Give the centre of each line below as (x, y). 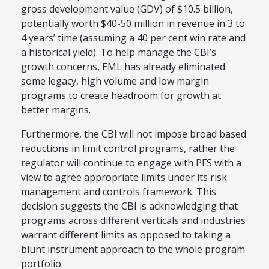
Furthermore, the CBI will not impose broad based (134, 134)
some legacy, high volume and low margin (115, 81)
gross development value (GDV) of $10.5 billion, (127, 9)
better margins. (56, 110)
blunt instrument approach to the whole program (133, 249)
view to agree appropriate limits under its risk (124, 177)
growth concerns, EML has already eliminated (123, 67)
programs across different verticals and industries (133, 221)
